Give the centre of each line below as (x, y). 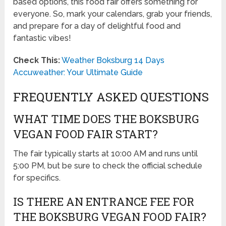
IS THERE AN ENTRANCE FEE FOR (104, 201)
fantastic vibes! (42, 38)
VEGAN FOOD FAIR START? (86, 134)
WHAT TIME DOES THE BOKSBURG (106, 119)
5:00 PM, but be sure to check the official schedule (108, 165)
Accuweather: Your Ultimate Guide (78, 72)
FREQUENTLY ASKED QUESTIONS (111, 97)
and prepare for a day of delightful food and (97, 26)
